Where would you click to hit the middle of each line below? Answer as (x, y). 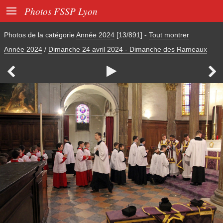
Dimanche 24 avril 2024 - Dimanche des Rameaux (128, 50)
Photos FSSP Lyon (61, 11)
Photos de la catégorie (40, 35)
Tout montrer (169, 35)
